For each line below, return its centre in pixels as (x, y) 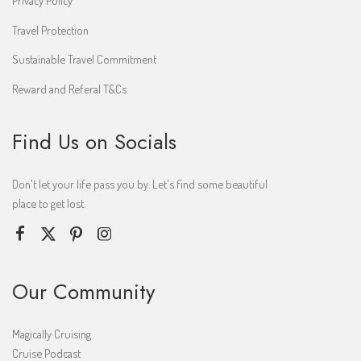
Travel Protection (50, 29)
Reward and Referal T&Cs (69, 89)
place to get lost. (49, 203)
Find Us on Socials (94, 142)
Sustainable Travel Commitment (84, 59)
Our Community (83, 291)
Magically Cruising (52, 333)
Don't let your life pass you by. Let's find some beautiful (140, 184)
